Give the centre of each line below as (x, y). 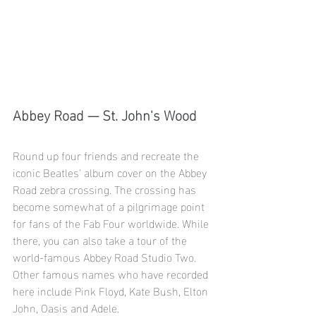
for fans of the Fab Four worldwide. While (112, 222)
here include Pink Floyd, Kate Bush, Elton (112, 290)
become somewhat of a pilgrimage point (110, 205)
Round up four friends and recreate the (107, 154)
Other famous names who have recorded (112, 273)
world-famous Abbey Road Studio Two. (106, 256)
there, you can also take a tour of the (101, 239)
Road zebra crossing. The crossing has (106, 188)
